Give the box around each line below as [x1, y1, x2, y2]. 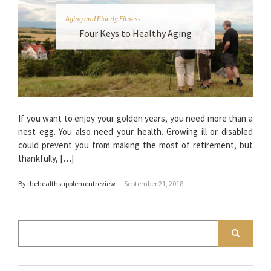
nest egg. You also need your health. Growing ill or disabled [18, 125, 253, 137]
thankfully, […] [18, 152, 74, 164]
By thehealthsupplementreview [18, 178, 116, 188]
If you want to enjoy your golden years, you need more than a [18, 112, 253, 124]
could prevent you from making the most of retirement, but [18, 139, 253, 151]
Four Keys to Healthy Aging [79, 27, 192, 39]
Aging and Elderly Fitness [65, 14, 141, 23]
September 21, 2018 [124, 178, 183, 188]
